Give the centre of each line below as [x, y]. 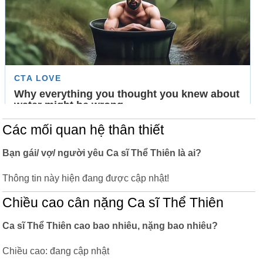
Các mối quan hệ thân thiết [83, 130]
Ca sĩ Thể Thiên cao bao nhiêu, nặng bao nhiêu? [110, 226]
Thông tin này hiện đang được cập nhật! [86, 178]
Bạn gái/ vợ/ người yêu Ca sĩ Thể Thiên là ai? [102, 153]
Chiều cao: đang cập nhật [56, 251]
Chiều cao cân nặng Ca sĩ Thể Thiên [113, 203]
